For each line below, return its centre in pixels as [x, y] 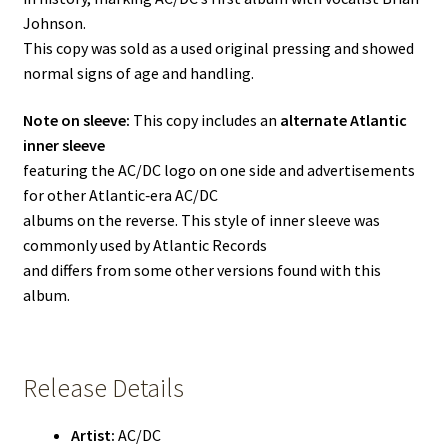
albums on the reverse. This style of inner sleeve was [201, 220]
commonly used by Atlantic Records [144, 245]
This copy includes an [204, 120]
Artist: [92, 434]
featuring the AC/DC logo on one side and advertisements [218, 170]
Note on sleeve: [76, 120]
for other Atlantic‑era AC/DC [120, 195]
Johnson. [54, 22]
